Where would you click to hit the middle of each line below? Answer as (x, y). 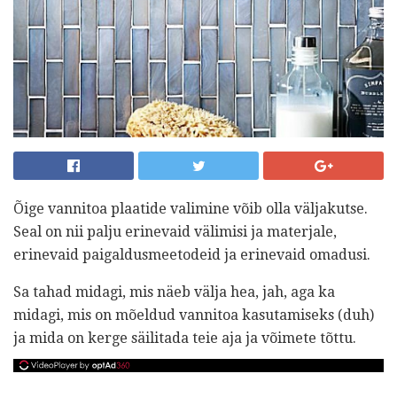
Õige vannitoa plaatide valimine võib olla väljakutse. (191, 208)
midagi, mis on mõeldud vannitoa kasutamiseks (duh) (194, 315)
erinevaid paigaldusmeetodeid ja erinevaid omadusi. (192, 254)
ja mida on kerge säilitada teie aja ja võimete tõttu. (185, 338)
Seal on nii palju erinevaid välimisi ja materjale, (175, 231)
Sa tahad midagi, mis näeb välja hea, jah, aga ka (174, 292)
